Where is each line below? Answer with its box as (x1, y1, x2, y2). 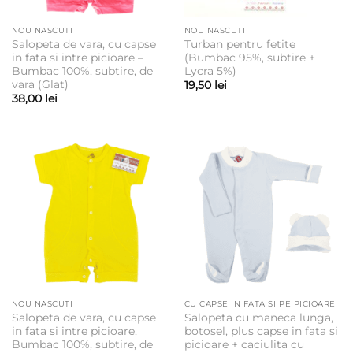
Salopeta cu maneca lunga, (184, 311, 333, 325)
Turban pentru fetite (184, 37, 295, 50)
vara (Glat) (11, 77, 69, 91)
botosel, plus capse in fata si (184, 325, 338, 338)
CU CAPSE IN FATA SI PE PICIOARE (184, 299, 336, 310)
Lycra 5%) (184, 64, 236, 77)
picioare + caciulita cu (184, 338, 304, 351)
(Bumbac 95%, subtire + (184, 50, 315, 64)
